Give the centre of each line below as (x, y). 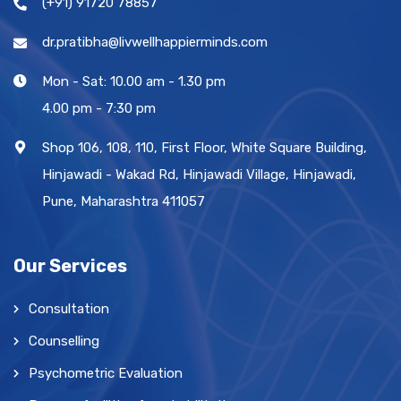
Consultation (69, 308)
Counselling (64, 341)
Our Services (70, 265)
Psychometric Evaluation (106, 373)
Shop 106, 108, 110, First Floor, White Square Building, (205, 147)
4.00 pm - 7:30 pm (99, 108)
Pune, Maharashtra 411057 (124, 201)
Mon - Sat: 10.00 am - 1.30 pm (134, 81)
